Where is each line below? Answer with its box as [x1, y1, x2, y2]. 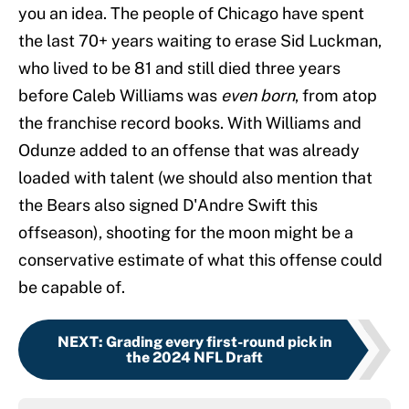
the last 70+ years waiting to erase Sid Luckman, [18, 31, 382, 51]
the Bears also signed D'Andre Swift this [18, 195, 318, 215]
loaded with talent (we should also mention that [18, 168, 372, 188]
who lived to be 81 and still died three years [18, 58, 341, 79]
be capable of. [18, 278, 125, 298]
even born [221, 86, 295, 106]
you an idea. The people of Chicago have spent [18, 4, 364, 24]
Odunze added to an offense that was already [18, 141, 360, 161]
